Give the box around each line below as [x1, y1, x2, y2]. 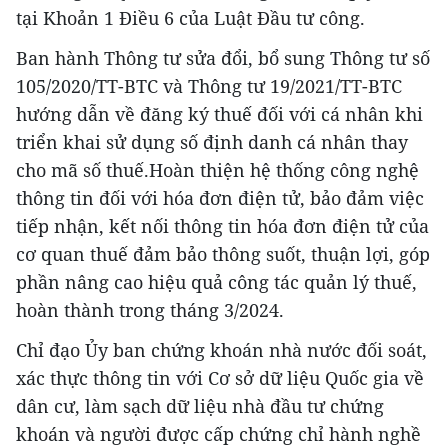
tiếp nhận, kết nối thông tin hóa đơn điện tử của [16, 214, 429, 239]
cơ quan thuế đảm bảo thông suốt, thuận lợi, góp [16, 242, 430, 267]
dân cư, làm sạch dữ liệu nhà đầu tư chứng [16, 394, 384, 419]
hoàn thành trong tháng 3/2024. [16, 298, 284, 323]
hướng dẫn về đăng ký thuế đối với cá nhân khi [16, 102, 423, 127]
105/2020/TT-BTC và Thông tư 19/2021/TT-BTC [16, 74, 402, 99]
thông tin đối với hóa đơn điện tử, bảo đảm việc [16, 186, 424, 211]
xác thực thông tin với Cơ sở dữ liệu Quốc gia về [16, 366, 424, 391]
